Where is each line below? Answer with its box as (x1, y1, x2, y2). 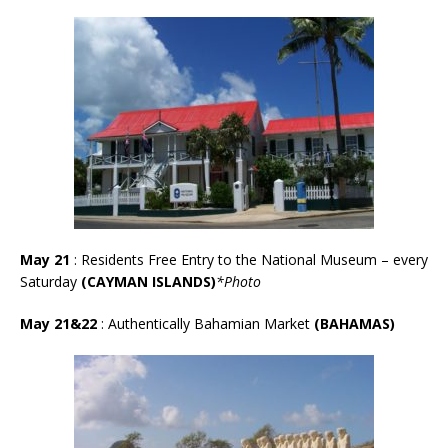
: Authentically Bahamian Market (101, 313, 314, 333)
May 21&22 (20, 313, 101, 333)
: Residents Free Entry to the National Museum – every (70, 249, 428, 269)
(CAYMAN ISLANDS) (77, 271, 216, 291)
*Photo (216, 271, 261, 291)
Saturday (20, 271, 77, 291)
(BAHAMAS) (314, 313, 395, 333)
